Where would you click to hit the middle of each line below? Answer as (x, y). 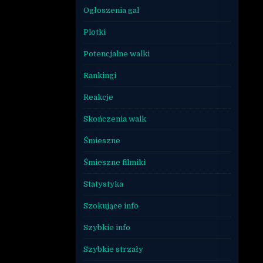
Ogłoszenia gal (111, 10)
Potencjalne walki (116, 53)
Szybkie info (107, 227)
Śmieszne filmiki (114, 162)
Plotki (94, 32)
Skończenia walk (114, 119)
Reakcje (98, 97)
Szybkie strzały (113, 249)
